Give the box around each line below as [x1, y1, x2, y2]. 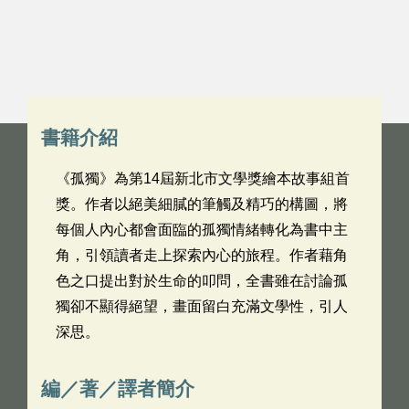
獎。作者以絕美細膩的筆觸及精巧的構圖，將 [56, 196, 348, 212]
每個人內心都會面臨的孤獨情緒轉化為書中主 [56, 222, 348, 237]
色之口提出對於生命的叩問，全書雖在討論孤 [56, 273, 348, 288]
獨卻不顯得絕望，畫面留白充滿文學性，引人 [56, 299, 348, 314]
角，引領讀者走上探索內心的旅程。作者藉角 [56, 247, 348, 263]
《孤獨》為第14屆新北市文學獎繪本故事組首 [56, 171, 350, 186]
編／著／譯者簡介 [41, 378, 194, 399]
